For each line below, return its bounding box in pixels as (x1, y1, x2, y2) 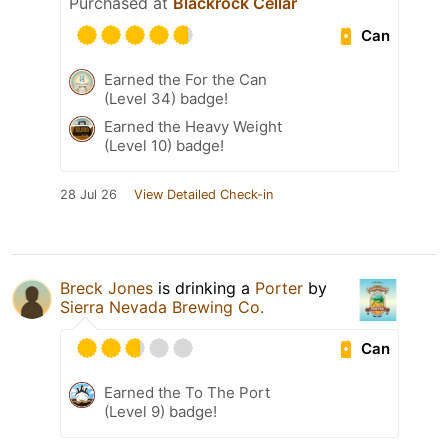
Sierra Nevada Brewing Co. (60, 297, 264, 318)
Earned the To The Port (104, 383, 270, 403)
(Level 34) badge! (104, 89, 228, 109)
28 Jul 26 (60, 187, 117, 203)
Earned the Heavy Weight (104, 117, 282, 137)
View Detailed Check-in (134, 187, 273, 203)
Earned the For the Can (104, 70, 267, 90)
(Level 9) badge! (104, 402, 217, 422)
